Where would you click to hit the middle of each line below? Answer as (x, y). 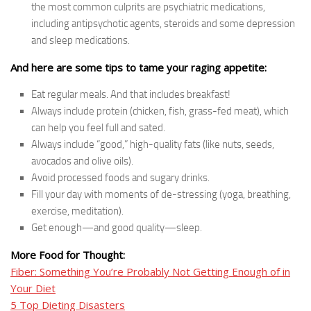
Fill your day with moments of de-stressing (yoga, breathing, (161, 195)
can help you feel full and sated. (98, 128)
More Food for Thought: (68, 255)
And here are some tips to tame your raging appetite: (138, 68)
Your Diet (33, 288)
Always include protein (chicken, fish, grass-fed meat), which (160, 111)
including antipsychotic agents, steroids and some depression (163, 24)
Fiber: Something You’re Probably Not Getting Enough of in (150, 272)
